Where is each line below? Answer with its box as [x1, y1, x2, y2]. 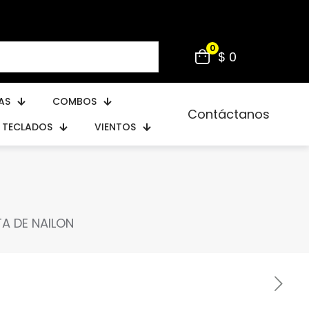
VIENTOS [94, 119, 136, 134]
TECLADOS [1, 119, 52, 134]
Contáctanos [188, 105, 270, 123]
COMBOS [52, 94, 97, 108]
